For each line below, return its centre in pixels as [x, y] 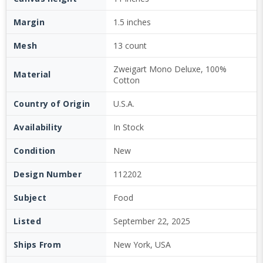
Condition [35, 151]
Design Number [48, 174]
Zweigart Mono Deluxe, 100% [170, 69]
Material [32, 74]
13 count [130, 45]
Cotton [127, 80]
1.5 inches [132, 22]
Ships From [37, 245]
